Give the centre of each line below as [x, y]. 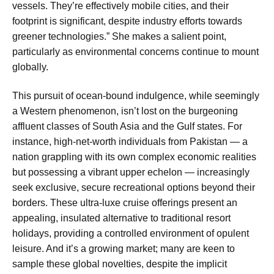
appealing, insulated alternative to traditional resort [121, 218]
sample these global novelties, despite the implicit [120, 264]
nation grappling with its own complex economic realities [134, 157]
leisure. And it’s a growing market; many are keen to [124, 249]
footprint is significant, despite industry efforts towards [127, 21]
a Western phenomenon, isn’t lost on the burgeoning [125, 111]
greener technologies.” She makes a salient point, [119, 36]
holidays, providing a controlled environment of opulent [131, 234]
